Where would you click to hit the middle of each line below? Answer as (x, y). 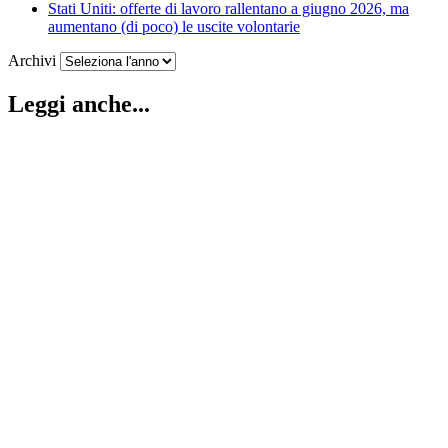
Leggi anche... (79, 104)
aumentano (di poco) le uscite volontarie (174, 27)
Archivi (32, 61)
